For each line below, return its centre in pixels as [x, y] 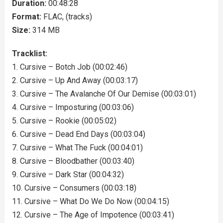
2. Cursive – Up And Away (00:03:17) [75, 80]
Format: [27, 17]
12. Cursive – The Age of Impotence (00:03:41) [93, 215]
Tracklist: [29, 54]
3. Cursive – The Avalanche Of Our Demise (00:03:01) [104, 94]
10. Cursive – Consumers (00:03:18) [74, 188]
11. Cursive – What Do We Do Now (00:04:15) [90, 201]
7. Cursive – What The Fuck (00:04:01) [77, 148]
